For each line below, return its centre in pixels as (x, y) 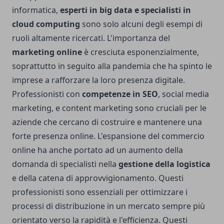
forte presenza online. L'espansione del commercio (108, 136)
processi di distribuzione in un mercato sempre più (108, 206)
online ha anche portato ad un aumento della (97, 150)
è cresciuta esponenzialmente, (140, 52)
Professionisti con (47, 94)
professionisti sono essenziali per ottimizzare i (100, 192)
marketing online (47, 52)
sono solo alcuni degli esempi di (141, 24)
